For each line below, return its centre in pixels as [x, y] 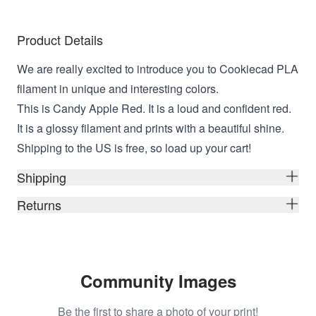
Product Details [60, 39]
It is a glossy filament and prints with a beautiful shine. [151, 128]
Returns [39, 204]
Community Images [158, 280]
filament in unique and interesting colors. [118, 88]
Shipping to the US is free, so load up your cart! [134, 147]
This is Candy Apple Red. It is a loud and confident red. [154, 108]
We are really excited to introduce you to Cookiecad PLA [158, 68]
